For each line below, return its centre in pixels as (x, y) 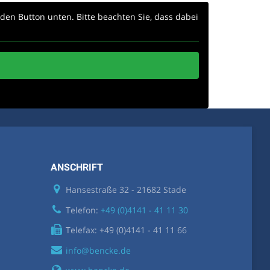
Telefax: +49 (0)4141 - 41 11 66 (126, 230)
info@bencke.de (98, 250)
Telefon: (83, 210)
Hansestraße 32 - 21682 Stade (126, 190)
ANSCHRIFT (77, 168)
